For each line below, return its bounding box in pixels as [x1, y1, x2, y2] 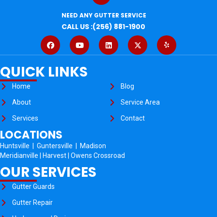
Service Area [121, 98, 160, 107]
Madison [80, 142, 106, 150]
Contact [121, 114, 145, 123]
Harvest [43, 152, 66, 160]
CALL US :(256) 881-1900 [61, 22, 145, 32]
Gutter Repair [12, 199, 53, 207]
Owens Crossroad [71, 152, 125, 160]
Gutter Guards [12, 183, 55, 191]
